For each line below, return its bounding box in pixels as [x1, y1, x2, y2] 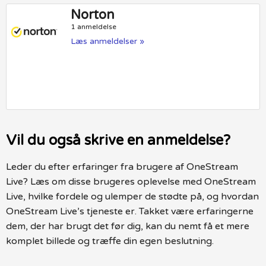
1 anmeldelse [71, 23, 117, 31]
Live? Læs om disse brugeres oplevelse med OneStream [6, 175, 256, 188]
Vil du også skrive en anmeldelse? [6, 131, 230, 149]
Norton [71, 7, 115, 23]
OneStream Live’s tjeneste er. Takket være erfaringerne [6, 205, 254, 217]
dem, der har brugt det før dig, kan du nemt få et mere [6, 220, 249, 232]
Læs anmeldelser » [71, 36, 145, 47]
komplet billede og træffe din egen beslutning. [6, 235, 214, 247]
